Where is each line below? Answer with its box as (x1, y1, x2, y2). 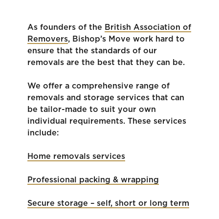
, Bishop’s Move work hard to (68, 35, 187, 44)
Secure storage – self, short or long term (27, 199, 189, 208)
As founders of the (27, 23, 105, 32)
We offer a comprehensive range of (27, 82, 170, 90)
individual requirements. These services (27, 117, 186, 126)
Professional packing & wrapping (27, 176, 159, 184)
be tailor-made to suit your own (27, 106, 156, 114)
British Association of (105, 23, 191, 32)
